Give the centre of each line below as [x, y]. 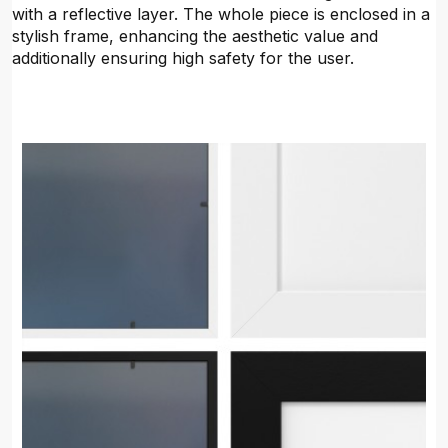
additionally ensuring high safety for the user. [183, 58]
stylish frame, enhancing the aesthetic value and [195, 36]
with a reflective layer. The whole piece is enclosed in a [221, 14]
